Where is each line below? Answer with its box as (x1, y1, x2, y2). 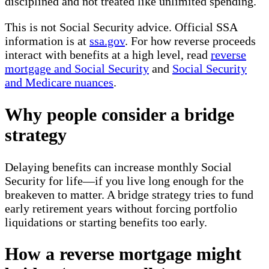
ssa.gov (89, 34, 125, 47)
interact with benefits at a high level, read (5, 47, 211, 61)
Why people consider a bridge (5, 104, 234, 124)
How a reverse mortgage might (5, 244, 241, 264)
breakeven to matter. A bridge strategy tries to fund (5, 187, 253, 201)
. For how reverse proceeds (125, 34, 256, 47)
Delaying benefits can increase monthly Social (5, 160, 232, 174)
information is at (5, 34, 89, 47)
